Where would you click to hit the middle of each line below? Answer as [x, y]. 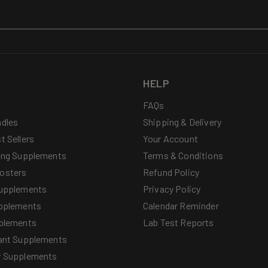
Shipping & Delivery [182, 122]
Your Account [170, 138]
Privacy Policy [172, 189]
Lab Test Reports [179, 222]
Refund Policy [171, 172]
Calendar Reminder [181, 205]
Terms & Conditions [183, 155]
